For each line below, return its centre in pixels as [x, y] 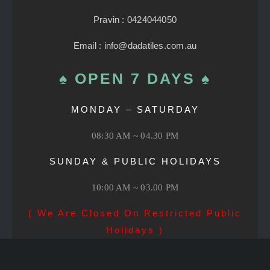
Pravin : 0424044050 [135, 20]
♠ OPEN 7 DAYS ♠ [135, 79]
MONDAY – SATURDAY [135, 110]
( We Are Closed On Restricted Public [135, 213]
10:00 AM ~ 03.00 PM [135, 188]
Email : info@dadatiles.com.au [135, 46]
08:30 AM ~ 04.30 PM [135, 136]
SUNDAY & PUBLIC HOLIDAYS [135, 162]
